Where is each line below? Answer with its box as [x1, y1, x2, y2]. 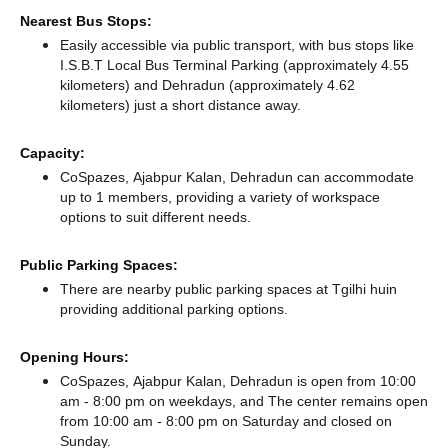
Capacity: [20, 144, 85, 162]
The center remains [268, 392, 396, 410]
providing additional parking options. [60, 300, 288, 318]
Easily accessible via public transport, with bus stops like [60, 36, 414, 54]
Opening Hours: [20, 348, 129, 366]
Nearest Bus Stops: [20, 12, 152, 30]
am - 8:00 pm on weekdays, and [60, 392, 268, 410]
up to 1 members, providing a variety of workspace [60, 188, 380, 206]
